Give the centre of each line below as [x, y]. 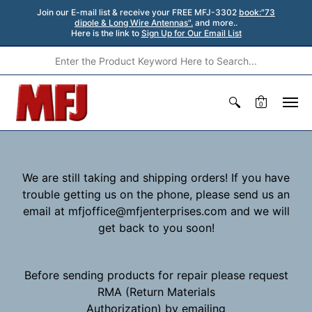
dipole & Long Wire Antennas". [134, 23]
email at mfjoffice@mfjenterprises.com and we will [156, 211]
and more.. [215, 23]
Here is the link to [106, 33]
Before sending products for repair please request [156, 275]
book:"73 [257, 12]
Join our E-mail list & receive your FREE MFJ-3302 [138, 12]
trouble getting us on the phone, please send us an [156, 194]
